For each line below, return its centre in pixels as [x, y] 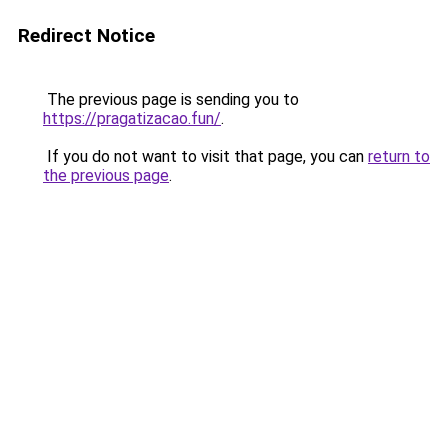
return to [399, 156]
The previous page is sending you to [171, 99]
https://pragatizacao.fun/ [132, 118]
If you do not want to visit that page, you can [205, 156]
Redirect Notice [86, 35]
